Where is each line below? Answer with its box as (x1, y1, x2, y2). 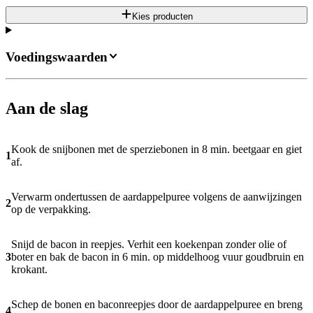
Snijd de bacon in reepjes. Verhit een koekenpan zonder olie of (11, 238, 286, 250)
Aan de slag (6, 99, 88, 117)
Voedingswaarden (6, 50, 108, 65)
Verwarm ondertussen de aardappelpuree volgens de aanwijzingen (11, 190, 302, 203)
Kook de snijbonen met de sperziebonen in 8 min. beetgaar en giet (11, 143, 302, 155)
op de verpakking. (11, 203, 91, 215)
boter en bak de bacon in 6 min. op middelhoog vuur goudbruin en (11, 250, 304, 263)
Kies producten (131, 11, 193, 22)
